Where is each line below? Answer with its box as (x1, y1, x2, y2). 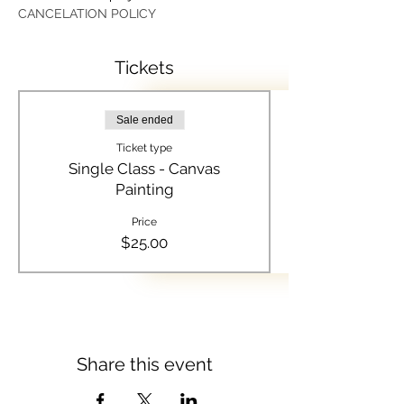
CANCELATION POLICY (18, 6, 156, 22)
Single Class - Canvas (69, 160, 220, 179)
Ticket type (116, 142, 172, 155)
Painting (115, 180, 174, 199)
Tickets (115, 57, 174, 79)
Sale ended (115, 114, 173, 127)
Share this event (76, 353, 213, 376)
